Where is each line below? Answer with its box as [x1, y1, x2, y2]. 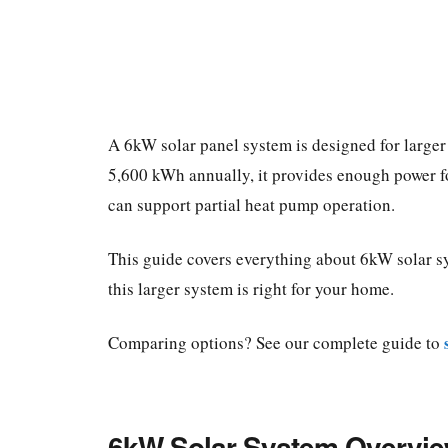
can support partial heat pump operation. [107, 193, 395, 217]
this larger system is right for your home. [107, 277, 394, 301]
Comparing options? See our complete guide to [107, 331, 444, 355]
